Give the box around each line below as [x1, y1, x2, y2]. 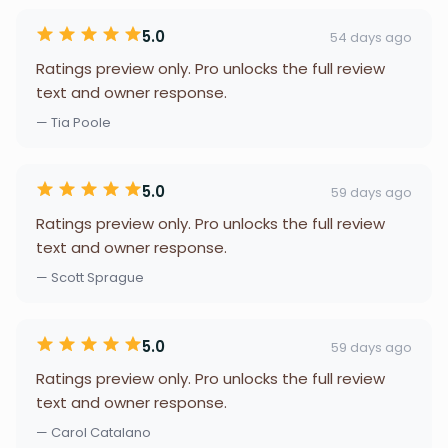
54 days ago [330, 27, 412, 47]
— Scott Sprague [36, 268, 144, 287]
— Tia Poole [36, 113, 111, 132]
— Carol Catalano [36, 423, 151, 442]
